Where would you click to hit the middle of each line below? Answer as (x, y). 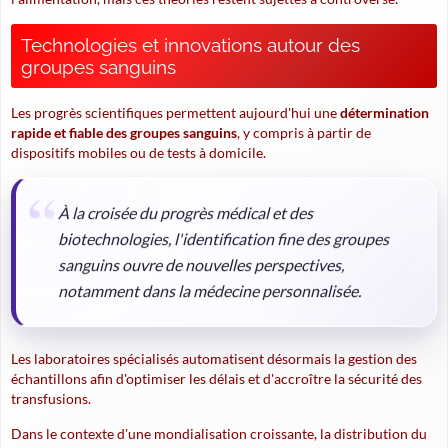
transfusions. (51, 398)
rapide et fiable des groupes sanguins (124, 132)
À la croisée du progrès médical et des (185, 214)
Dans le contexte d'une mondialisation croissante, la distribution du (219, 433)
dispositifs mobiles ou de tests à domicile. (138, 152)
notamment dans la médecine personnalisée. (209, 292)
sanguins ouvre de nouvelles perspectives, (201, 266)
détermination (384, 112)
